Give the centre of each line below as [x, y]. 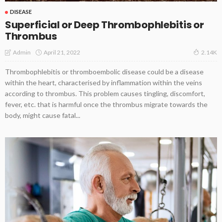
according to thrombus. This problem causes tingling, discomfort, [105, 94]
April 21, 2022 [62, 52]
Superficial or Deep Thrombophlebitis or [105, 25]
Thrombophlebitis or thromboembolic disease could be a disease [104, 72]
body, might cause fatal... [43, 115]
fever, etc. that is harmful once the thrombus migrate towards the [106, 105]
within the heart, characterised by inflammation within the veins [104, 83]
